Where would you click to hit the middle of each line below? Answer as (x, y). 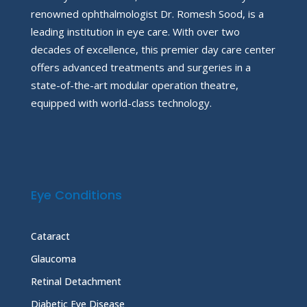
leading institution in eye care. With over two (135, 31)
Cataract (50, 236)
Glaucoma (53, 258)
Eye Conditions (76, 195)
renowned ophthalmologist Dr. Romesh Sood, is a (147, 13)
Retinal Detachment (76, 281)
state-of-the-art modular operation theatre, (135, 85)
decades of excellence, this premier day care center (153, 49)
